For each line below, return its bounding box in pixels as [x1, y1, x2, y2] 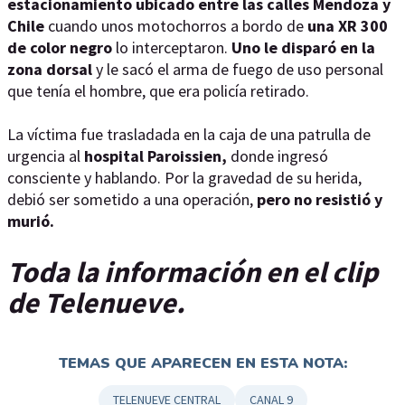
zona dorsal [7, 59, 92, 80]
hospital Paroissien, [84, 146, 231, 166]
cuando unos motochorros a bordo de [44, 15, 307, 36]
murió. [7, 211, 54, 231]
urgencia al [7, 146, 84, 166]
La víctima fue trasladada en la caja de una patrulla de [7, 124, 371, 145]
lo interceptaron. [112, 37, 231, 58]
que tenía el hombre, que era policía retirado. [7, 80, 309, 101]
